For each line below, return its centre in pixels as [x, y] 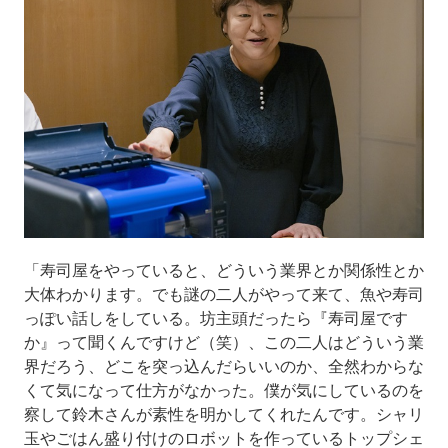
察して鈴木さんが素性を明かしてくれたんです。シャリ [223, 413]
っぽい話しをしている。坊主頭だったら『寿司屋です [215, 317]
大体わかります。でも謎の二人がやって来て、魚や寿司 [223, 293]
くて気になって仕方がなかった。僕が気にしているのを [223, 389]
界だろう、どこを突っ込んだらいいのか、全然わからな [223, 365]
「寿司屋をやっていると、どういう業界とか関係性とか [223, 269]
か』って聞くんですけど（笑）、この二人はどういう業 [223, 341]
